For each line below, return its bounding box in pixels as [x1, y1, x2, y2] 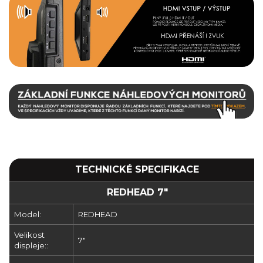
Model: [14, 210, 41, 220]
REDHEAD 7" [106, 187, 168, 198]
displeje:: [14, 241, 48, 251]
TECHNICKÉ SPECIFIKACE [75, 164, 199, 176]
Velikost [14, 230, 45, 240]
